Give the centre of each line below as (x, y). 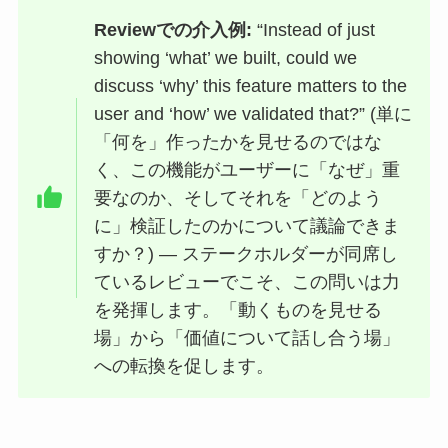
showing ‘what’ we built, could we (226, 57)
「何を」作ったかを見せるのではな (238, 141)
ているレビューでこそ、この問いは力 (247, 281)
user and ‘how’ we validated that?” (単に (253, 113)
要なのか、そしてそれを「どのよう (238, 197)
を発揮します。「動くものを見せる (238, 309)
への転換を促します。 (184, 365)
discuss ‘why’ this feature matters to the (251, 85)
